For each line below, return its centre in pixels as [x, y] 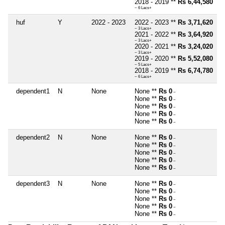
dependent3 [33, 183]
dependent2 [33, 137]
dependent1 [33, 91]
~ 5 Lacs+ [143, 64]
